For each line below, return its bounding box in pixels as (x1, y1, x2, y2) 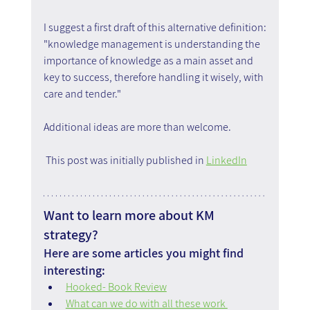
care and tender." (43, 86, 121, 102)
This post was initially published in (43, 153, 206, 168)
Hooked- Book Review (65, 280, 167, 295)
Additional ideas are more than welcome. (43, 120, 231, 135)
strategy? (43, 226, 98, 244)
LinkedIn (206, 153, 247, 168)
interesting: (43, 262, 105, 279)
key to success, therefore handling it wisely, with (43, 70, 266, 85)
